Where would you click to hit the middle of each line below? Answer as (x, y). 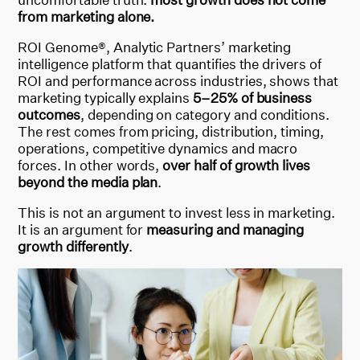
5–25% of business (252, 97)
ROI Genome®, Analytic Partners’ (123, 47)
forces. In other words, (90, 165)
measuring (180, 229)
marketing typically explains (105, 97)
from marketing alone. (86, 16)
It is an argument (72, 229)
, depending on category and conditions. (205, 114)
